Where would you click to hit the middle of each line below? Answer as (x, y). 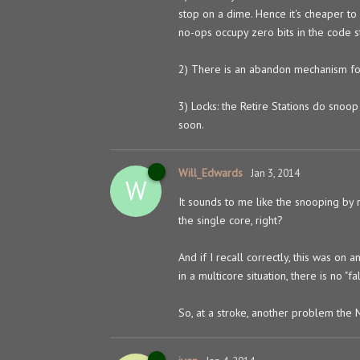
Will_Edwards (211, 172)
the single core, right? (231, 220)
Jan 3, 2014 (275, 173)
